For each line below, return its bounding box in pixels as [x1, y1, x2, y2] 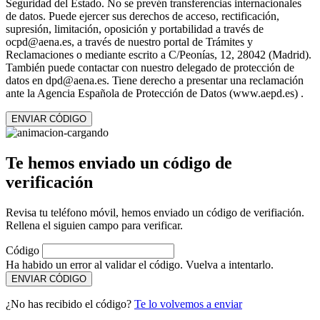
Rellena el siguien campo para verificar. [6, 219, 183, 231]
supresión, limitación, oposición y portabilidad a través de [6, 22, 264, 35]
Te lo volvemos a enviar [134, 297, 242, 310]
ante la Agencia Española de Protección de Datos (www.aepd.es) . [6, 86, 304, 99]
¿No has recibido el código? [6, 297, 134, 310]
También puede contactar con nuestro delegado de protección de [6, 61, 294, 74]
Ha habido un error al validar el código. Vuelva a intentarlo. [6, 258, 274, 271]
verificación [6, 172, 93, 191]
